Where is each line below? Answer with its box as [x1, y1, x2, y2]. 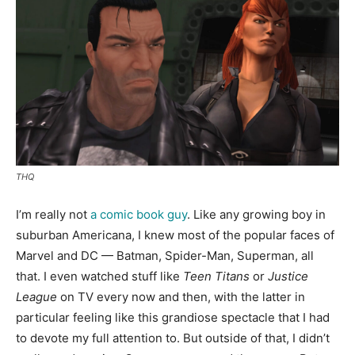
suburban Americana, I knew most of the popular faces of [16, 227, 334, 243]
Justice [268, 269, 308, 284]
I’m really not [16, 207, 90, 223]
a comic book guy [90, 207, 187, 223]
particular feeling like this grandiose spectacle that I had [16, 310, 330, 326]
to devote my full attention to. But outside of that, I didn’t [16, 330, 330, 346]
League [16, 289, 57, 305]
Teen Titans [183, 269, 250, 284]
